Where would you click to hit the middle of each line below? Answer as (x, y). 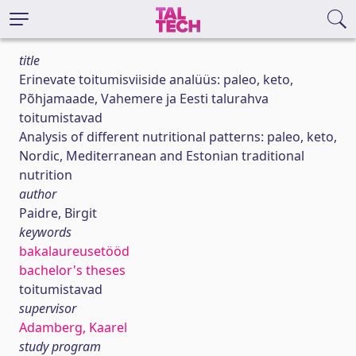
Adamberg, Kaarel (73, 327)
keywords (45, 232)
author (38, 194)
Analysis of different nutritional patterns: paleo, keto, (178, 137)
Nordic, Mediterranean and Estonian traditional (162, 156)
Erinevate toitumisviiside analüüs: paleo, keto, (156, 79)
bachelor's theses (72, 270)
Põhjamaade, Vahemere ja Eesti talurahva (144, 99)
